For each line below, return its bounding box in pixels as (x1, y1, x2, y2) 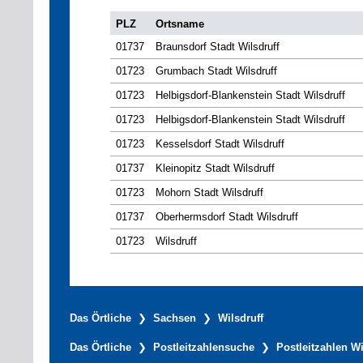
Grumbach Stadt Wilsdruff (156, 65, 277, 78)
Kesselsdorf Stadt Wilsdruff (156, 138, 284, 151)
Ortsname (156, 18, 204, 31)
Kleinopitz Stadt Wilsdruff (156, 162, 275, 175)
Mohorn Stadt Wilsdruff (156, 186, 263, 199)
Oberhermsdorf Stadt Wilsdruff (156, 211, 298, 224)
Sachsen (153, 312, 196, 325)
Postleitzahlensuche (153, 341, 254, 354)
